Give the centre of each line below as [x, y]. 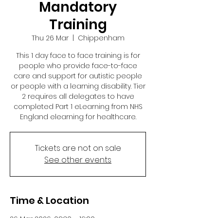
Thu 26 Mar [50, 38]
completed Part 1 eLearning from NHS [78, 107]
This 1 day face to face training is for [78, 56]
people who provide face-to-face [78, 66]
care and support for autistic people [78, 76]
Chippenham [101, 38]
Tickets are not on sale [78, 148]
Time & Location [49, 201]
